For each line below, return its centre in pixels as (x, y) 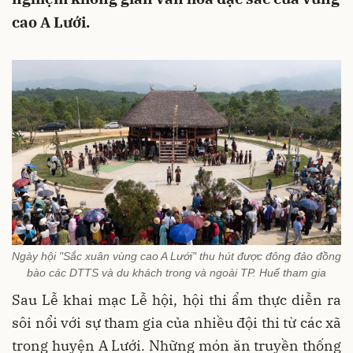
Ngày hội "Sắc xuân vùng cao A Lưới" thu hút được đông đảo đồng (176, 256)
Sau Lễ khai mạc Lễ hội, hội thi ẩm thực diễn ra (176, 299)
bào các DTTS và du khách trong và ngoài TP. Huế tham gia (176, 272)
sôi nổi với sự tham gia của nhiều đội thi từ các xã (176, 322)
